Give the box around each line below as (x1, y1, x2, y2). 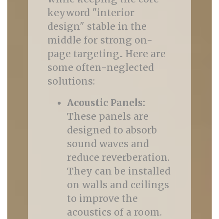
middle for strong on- (47, 34, 153, 46)
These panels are (66, 110, 149, 122)
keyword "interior (47, 7, 134, 19)
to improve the (66, 193, 138, 204)
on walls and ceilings (66, 179, 169, 191)
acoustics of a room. (66, 206, 162, 218)
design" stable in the (47, 21, 147, 32)
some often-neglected (47, 62, 154, 73)
